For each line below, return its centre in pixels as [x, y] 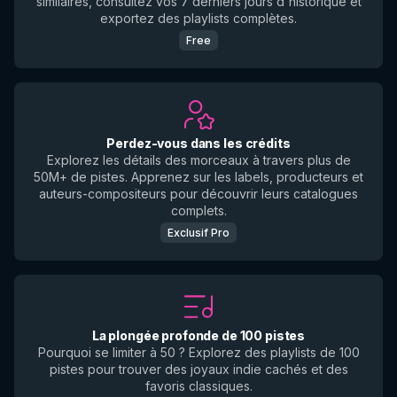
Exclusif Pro [198, 233]
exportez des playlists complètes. [198, 18]
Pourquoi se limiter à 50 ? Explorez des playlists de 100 [198, 352]
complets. [198, 210]
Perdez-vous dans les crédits [198, 143]
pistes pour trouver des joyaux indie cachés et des [198, 369]
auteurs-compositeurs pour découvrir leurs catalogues [198, 194]
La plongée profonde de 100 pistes [198, 335]
